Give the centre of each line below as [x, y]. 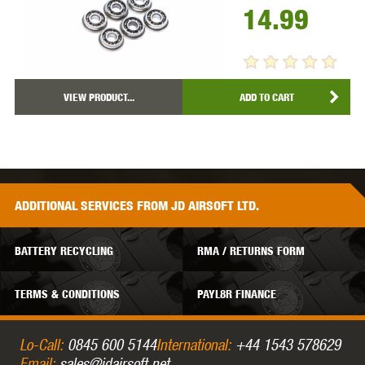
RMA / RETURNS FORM [251, 250]
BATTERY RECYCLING [64, 250]
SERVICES [109, 206]
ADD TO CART [266, 97]
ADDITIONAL [48, 206]
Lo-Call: [42, 344]
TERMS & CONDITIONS [67, 294]
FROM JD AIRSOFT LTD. [198, 206]
